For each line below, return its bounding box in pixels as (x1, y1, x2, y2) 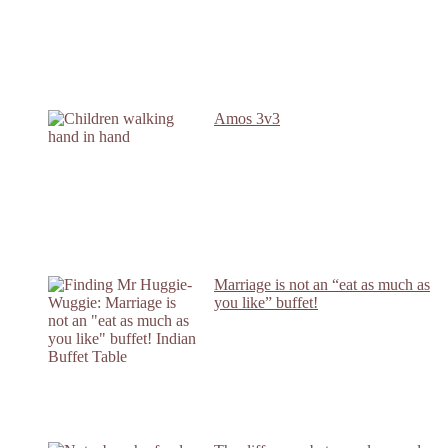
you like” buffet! (214, 293, 318, 311)
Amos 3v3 (214, 109, 280, 127)
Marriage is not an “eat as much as (214, 275, 430, 293)
